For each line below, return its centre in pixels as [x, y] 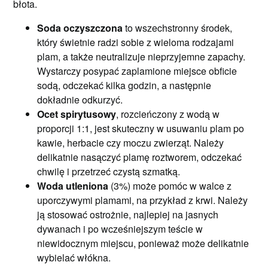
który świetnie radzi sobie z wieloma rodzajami [136, 42]
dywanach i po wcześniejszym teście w [120, 229]
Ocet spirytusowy [77, 114]
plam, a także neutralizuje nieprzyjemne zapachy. [141, 57]
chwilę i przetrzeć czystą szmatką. [109, 171]
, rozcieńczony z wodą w [168, 114]
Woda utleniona [73, 186]
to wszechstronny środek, [178, 28]
